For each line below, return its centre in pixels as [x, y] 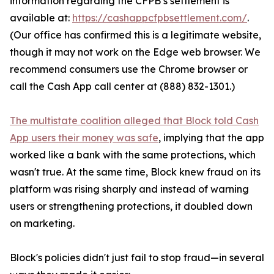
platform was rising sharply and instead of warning [129, 189]
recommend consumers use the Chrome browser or [129, 69]
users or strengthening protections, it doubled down [131, 206]
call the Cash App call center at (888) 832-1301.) [122, 86]
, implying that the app [211, 138]
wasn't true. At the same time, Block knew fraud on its [135, 172]
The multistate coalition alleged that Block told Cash [134, 120]
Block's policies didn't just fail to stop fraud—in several [137, 257]
